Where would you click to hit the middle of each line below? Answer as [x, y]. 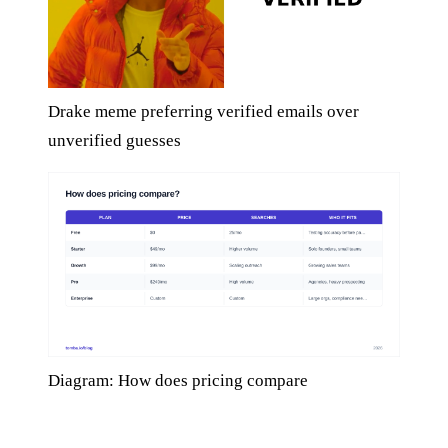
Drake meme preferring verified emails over [203, 112]
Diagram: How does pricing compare [178, 381]
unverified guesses [114, 141]
